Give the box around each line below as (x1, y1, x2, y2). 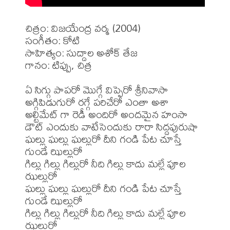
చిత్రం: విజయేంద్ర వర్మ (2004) (25, 17, 141, 39)
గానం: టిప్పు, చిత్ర (25, 54, 92, 76)
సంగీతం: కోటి (25, 30, 80, 51)
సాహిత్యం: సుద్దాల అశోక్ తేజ (25, 42, 138, 64)
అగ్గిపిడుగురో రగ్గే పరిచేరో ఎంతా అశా (25, 91, 169, 113)
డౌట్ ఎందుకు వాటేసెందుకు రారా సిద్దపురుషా (25, 116, 198, 138)
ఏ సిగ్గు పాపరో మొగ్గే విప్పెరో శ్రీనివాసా (25, 79, 168, 101)
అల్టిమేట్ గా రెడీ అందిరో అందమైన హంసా (25, 104, 188, 125)
